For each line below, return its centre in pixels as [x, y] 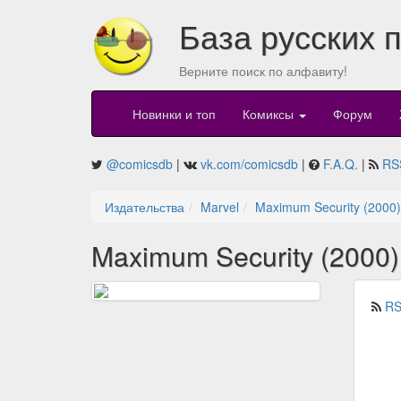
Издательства [145, 207]
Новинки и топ [174, 114]
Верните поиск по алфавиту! [263, 71]
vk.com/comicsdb [249, 164]
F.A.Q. [341, 164]
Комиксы [270, 114]
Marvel [220, 207]
